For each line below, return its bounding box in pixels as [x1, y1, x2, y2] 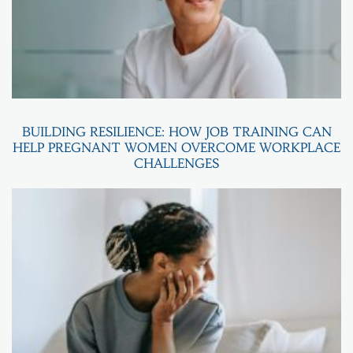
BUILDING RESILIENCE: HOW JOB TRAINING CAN [21, 123, 332, 139]
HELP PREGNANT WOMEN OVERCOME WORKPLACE [13, 139, 340, 155]
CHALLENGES [134, 154, 219, 171]
